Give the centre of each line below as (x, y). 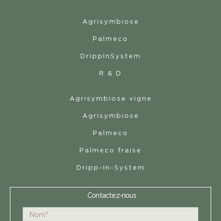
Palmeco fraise (110, 151)
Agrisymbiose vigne (110, 99)
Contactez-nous (112, 196)
